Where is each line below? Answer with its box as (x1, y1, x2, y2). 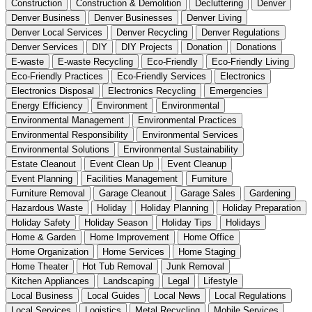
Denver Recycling (116, 26, 187, 38)
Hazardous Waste (11, 202, 83, 213)
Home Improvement (90, 231, 169, 242)
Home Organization (11, 246, 88, 257)
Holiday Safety (11, 217, 70, 228)
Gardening (249, 187, 290, 198)
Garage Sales (180, 187, 235, 198)
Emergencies (210, 85, 263, 96)
